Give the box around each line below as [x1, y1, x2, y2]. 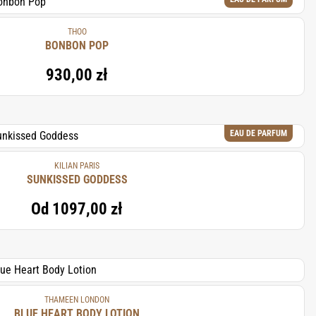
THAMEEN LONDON [44, 295, 109, 305]
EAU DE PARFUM [230, 128, 287, 138]
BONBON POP [45, 39, 109, 52]
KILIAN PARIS [54, 161, 99, 171]
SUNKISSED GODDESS [26, 173, 128, 186]
